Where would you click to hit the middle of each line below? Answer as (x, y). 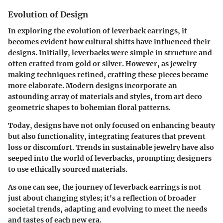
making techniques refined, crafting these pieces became (108, 74)
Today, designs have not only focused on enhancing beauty (111, 125)
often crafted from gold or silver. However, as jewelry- (105, 63)
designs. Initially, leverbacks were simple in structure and (110, 53)
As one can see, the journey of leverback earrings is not (105, 187)
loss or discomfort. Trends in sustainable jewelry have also (111, 147)
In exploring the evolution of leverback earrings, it (98, 31)
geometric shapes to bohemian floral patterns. (89, 107)
